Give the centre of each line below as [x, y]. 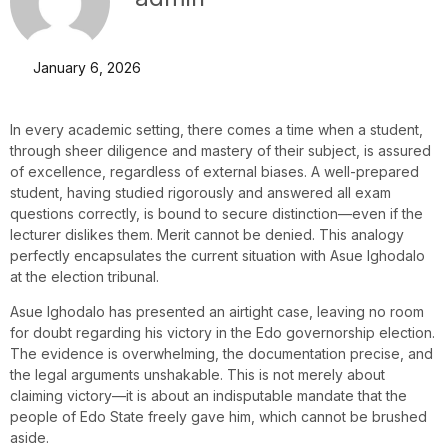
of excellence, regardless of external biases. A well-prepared [214, 171]
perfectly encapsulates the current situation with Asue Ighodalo [217, 255]
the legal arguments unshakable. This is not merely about [197, 375]
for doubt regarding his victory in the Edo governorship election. [222, 333]
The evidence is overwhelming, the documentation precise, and [221, 354]
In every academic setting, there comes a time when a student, [216, 129]
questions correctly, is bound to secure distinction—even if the [216, 213]
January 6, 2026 [86, 67]
